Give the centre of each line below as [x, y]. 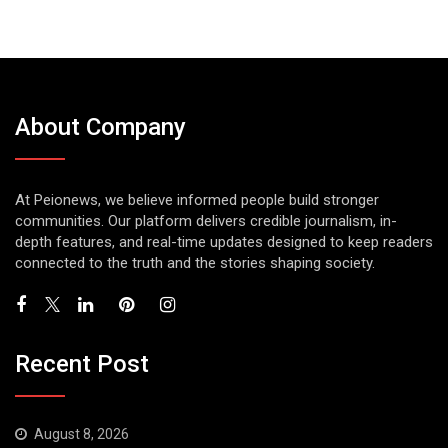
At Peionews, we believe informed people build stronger [197, 200]
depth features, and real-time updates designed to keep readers [224, 242]
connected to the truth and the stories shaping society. [195, 263]
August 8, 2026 [81, 433]
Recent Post [82, 363]
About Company [100, 127]
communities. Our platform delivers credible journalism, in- [206, 221]
